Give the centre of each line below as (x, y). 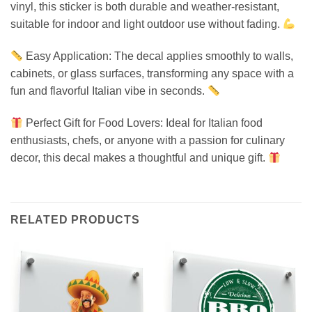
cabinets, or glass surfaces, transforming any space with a (152, 74)
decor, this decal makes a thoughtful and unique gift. (139, 157)
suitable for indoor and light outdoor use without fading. (147, 24)
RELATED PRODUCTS (75, 219)
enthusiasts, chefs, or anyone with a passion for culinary (148, 140)
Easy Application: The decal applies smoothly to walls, (158, 56)
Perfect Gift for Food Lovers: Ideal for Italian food (143, 123)
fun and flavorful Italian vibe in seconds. (109, 91)
